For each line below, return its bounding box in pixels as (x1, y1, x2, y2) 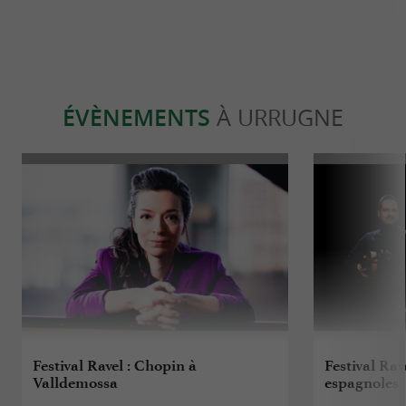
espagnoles (324, 373, 400, 392)
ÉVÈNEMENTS (63, 102, 210, 134)
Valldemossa (33, 373, 119, 392)
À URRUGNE (210, 102, 343, 133)
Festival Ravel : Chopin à (33, 356, 198, 375)
